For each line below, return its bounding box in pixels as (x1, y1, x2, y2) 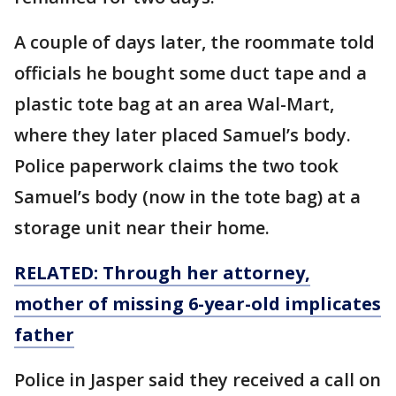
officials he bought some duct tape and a (14, 60, 367, 85)
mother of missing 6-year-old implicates (14, 291, 381, 316)
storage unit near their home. (14, 215, 274, 240)
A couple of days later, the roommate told (14, 29, 375, 54)
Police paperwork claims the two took (14, 153, 339, 178)
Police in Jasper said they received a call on (14, 367, 381, 392)
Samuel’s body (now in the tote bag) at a (14, 184, 361, 209)
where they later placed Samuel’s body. (14, 122, 351, 147)
